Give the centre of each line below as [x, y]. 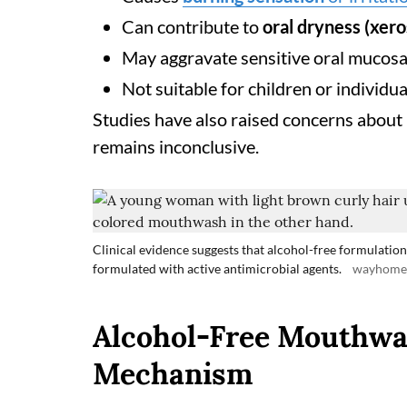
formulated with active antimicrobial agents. [217, 268]
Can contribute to [192, 26]
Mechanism [173, 374]
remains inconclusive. [176, 146]
